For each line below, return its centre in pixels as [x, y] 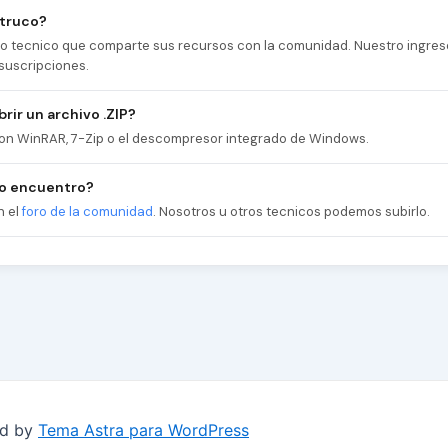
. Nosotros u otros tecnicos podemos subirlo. [291, 212]
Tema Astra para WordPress [143, 430]
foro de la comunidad [87, 212]
